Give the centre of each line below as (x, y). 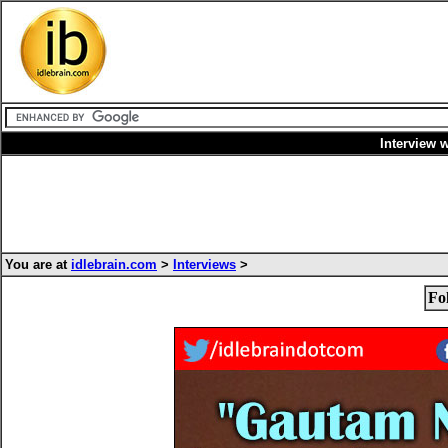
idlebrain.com (114, 264)
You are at (38, 264)
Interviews (204, 264)
